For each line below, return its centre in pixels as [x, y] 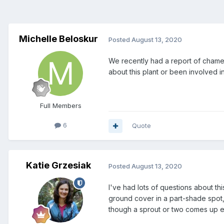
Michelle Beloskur [58, 39]
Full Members [60, 106]
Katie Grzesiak [58, 165]
